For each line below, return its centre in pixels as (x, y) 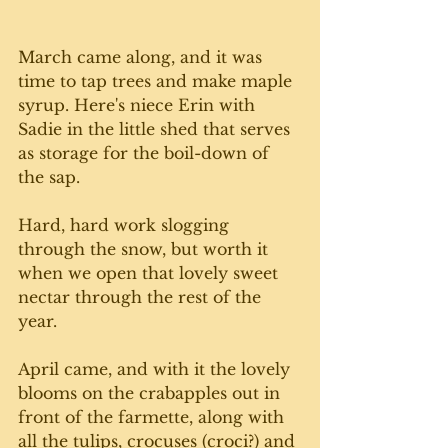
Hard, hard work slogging (126, 225)
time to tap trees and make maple (157, 81)
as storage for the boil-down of (146, 153)
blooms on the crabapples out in (151, 393)
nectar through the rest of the (142, 297)
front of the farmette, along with (153, 417)
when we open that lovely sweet (150, 273)
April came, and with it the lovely (156, 369)
